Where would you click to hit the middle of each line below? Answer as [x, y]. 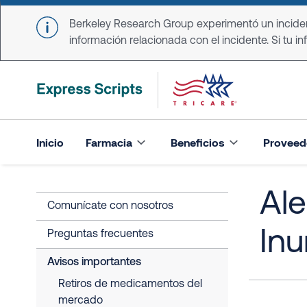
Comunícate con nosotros [110, 206]
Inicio [50, 142]
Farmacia [109, 142]
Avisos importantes [94, 262]
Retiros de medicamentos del [130, 284]
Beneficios [198, 142]
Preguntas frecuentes [100, 234]
